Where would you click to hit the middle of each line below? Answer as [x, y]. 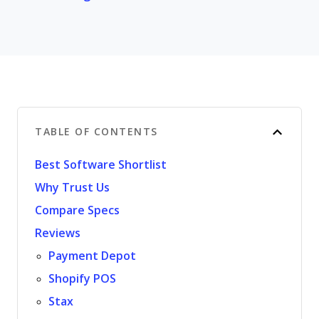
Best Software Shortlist [101, 165]
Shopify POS [83, 279]
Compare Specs [77, 210]
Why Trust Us [72, 188]
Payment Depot [93, 256]
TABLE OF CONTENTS [96, 132]
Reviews [58, 233]
